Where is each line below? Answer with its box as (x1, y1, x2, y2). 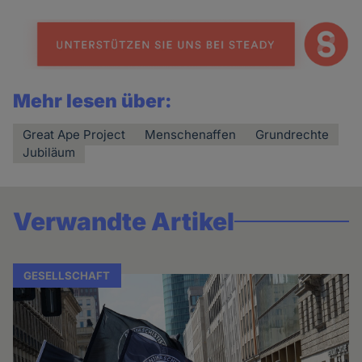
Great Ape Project (23, 127, 126, 143)
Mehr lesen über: (13, 90, 173, 113)
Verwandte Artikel (13, 207, 235, 237)
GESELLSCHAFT (23, 268, 111, 282)
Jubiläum (23, 145, 76, 161)
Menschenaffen (145, 127, 237, 143)
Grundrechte (255, 127, 330, 143)
